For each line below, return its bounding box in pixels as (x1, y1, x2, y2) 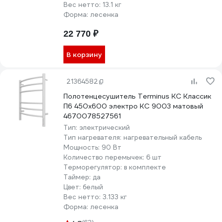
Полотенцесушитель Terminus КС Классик (63, 92, 211, 101)
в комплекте (124, 163, 166, 171)
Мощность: (63, 143, 102, 152)
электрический (79, 123, 130, 132)
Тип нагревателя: (63, 133, 123, 142)
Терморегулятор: (63, 163, 124, 171)
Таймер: (63, 173, 93, 181)
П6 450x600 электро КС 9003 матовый (63, 102, 203, 111)
